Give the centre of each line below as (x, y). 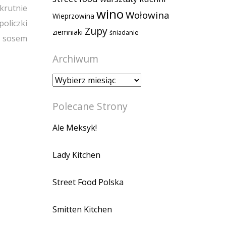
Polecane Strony (90, 106)
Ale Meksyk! (75, 127)
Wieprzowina (73, 16)
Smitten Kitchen (82, 209)
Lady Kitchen (76, 155)
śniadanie (124, 32)
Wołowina (148, 15)
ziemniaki (68, 32)
